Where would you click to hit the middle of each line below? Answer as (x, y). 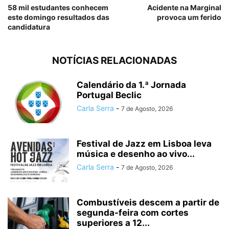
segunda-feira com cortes (133, 212)
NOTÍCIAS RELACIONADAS (114, 60)
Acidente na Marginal (184, 7)
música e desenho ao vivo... (136, 154)
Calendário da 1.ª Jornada (131, 85)
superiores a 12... (113, 223)
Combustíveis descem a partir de (148, 202)
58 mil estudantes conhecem (58, 7)
